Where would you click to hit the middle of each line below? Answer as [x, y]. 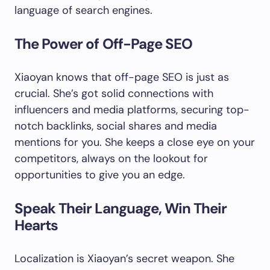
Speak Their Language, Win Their [121, 208]
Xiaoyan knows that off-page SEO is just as [122, 77]
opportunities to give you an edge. [100, 175]
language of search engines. [83, 10]
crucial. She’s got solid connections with [114, 93]
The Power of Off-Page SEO [103, 44]
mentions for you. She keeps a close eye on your [135, 142]
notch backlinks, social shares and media [116, 126]
